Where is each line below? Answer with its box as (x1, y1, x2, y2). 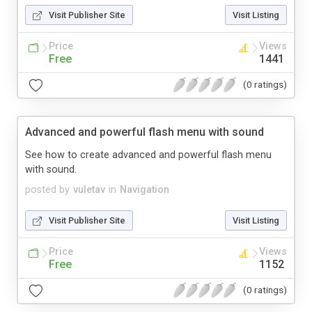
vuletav (73, 183, 105, 196)
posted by (25, 183, 70, 196)
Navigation (120, 183, 169, 196)
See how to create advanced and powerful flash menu (25, 148, 272, 161)
